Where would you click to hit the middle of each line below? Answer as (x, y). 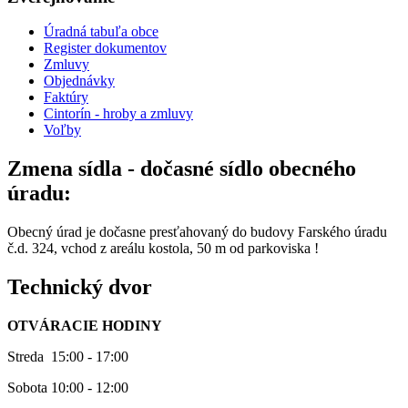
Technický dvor (80, 287)
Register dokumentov (105, 48)
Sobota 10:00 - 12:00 (68, 387)
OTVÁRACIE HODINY (85, 325)
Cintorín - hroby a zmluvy (118, 114)
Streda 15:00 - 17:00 (68, 356)
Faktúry (66, 97)
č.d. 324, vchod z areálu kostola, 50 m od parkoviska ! (163, 249)
